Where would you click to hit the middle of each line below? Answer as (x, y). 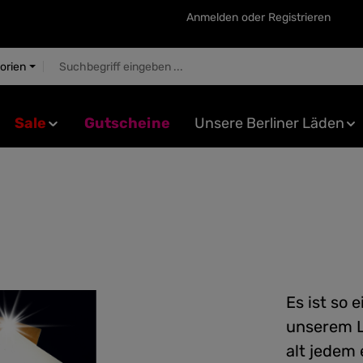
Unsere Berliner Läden (269, 123)
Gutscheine (127, 123)
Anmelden (212, 17)
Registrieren (299, 17)
